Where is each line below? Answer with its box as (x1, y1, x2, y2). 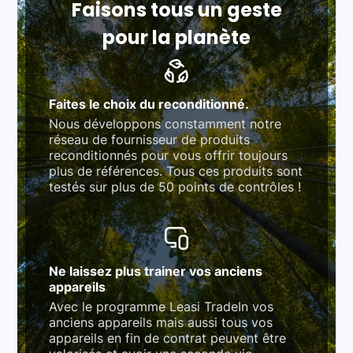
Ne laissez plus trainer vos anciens (49, 262, 263, 279)
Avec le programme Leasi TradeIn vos (49, 298, 274, 314)
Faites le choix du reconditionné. (49, 95, 250, 112)
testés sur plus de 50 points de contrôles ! (49, 178, 302, 195)
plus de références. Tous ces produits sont (49, 162, 303, 179)
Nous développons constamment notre (49, 115, 282, 132)
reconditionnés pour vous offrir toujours (49, 147, 288, 163)
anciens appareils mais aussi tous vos (49, 314, 273, 330)
